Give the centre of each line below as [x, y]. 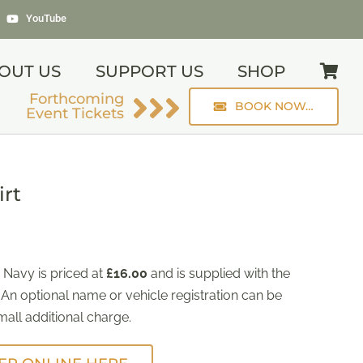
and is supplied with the [219, 273]
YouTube [46, 18]
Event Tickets [75, 113]
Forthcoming [77, 99]
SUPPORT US [149, 71]
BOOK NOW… [275, 106]
